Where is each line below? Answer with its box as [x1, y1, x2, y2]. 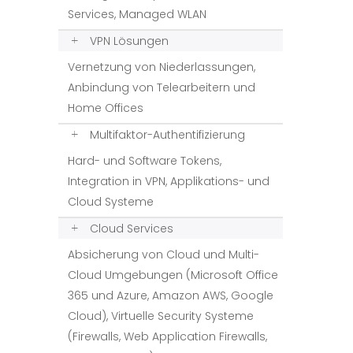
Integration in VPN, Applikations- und [68, 173, 269, 189]
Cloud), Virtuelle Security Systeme [68, 308, 254, 324]
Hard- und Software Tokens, [68, 153, 221, 169]
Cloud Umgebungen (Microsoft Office [68, 267, 278, 283]
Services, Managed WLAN [68, 6, 206, 22]
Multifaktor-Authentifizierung [90, 127, 245, 143]
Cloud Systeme [68, 194, 154, 210]
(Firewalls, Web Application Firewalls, [68, 329, 267, 344]
